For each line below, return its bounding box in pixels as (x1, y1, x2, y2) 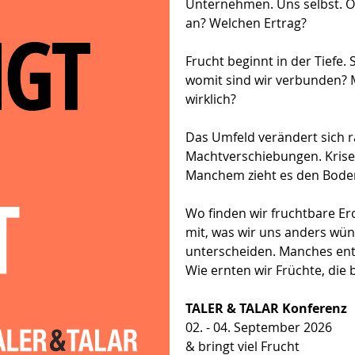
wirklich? (185, 90, 236, 108)
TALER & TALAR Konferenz (185, 299, 347, 317)
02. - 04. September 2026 (185, 318, 332, 336)
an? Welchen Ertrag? (185, 13, 307, 32)
